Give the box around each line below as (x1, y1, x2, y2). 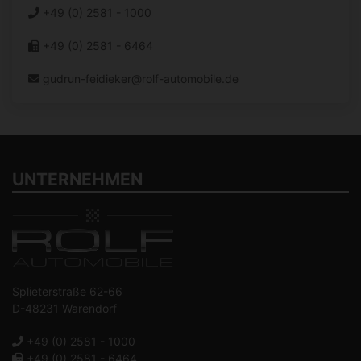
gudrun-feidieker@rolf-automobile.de (43, 72, 239, 86)
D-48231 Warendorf (12, 301, 117, 315)
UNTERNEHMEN (12, 169, 143, 190)
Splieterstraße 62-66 (12, 284, 122, 298)
